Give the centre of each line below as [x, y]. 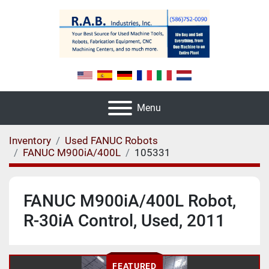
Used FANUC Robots [111, 141]
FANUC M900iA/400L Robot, [130, 201]
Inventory [30, 141]
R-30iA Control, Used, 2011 [124, 221]
